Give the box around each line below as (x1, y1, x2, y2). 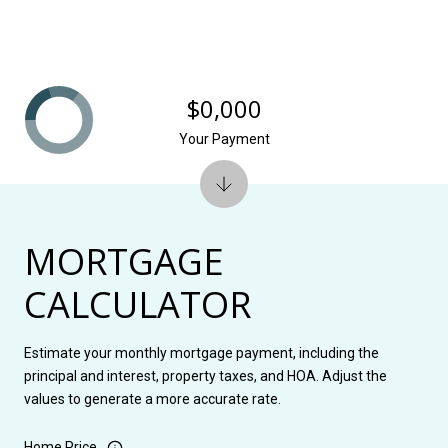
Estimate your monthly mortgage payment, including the (24, 344, 379, 361)
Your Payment (178, 130, 270, 147)
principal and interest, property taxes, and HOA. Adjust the (24, 367, 387, 384)
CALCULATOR (24, 279, 251, 329)
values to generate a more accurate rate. (24, 390, 281, 407)
